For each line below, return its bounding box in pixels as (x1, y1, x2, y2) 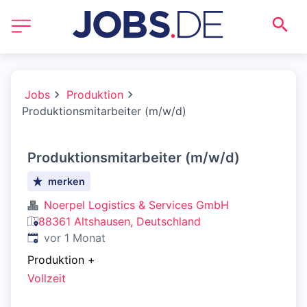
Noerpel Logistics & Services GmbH (44, 198, 229, 212)
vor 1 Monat (44, 231, 106, 245)
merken (48, 175, 86, 187)
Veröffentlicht (27, 230, 97, 244)
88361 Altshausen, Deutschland (38, 214, 201, 228)
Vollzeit (27, 271, 66, 286)
